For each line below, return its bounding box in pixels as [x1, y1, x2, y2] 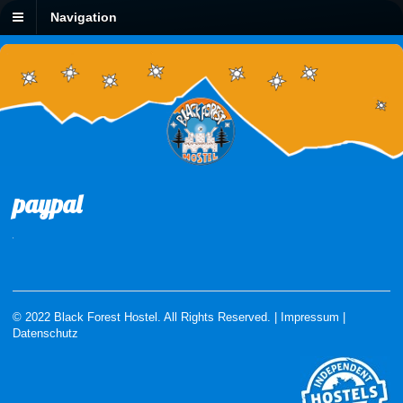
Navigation [50, 10, 117, 25]
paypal [13, 188, 82, 220]
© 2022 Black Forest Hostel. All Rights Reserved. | [13, 310, 281, 325]
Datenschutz [13, 327, 78, 341]
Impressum [281, 310, 339, 325]
